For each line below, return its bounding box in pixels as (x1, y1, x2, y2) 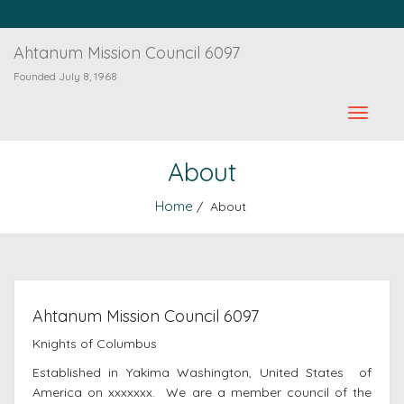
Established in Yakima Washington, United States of (32, 364, 372, 381)
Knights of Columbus (32, 335, 157, 352)
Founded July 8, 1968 (14, 69, 117, 83)
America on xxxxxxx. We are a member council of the (32, 384, 372, 400)
